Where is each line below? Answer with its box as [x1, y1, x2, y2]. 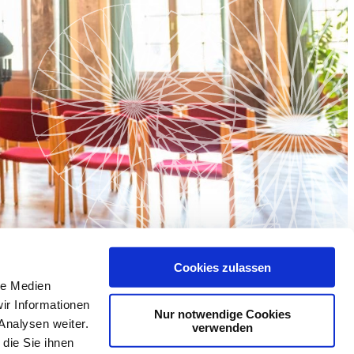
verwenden [191, 320, 253, 334]
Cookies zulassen [173, 260, 271, 274]
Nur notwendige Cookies [153, 307, 291, 321]
